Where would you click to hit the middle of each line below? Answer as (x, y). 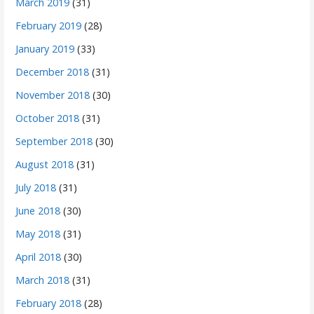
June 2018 (38, 210)
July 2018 (36, 187)
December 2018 (53, 71)
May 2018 (38, 233)
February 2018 (49, 303)
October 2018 (48, 118)
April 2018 (39, 257)
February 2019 (49, 25)
